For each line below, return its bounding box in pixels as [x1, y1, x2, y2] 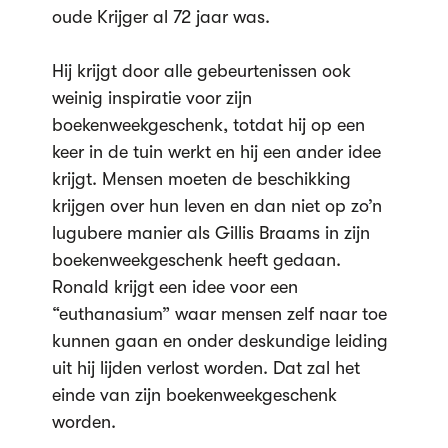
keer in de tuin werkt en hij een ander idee [51, 142, 381, 162]
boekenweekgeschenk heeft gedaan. [51, 250, 341, 270]
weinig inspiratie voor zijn [51, 88, 252, 108]
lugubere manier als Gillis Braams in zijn [51, 223, 370, 243]
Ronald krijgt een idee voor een [51, 277, 298, 297]
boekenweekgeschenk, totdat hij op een [51, 115, 365, 135]
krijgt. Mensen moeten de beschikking [51, 169, 351, 189]
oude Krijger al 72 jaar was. [51, 7, 270, 27]
